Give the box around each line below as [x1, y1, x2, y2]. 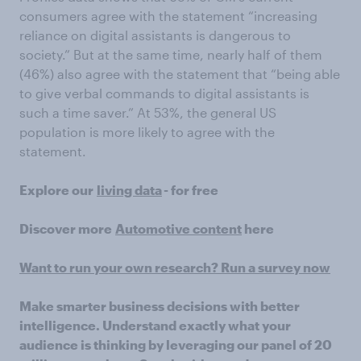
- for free [162, 181, 218, 197]
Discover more [19, 220, 112, 236]
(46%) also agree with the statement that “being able [19, 65, 340, 81]
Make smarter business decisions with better [19, 297, 300, 313]
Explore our [19, 181, 93, 197]
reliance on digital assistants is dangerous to [19, 27, 291, 43]
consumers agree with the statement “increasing [19, 7, 317, 23]
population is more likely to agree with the [19, 123, 275, 139]
